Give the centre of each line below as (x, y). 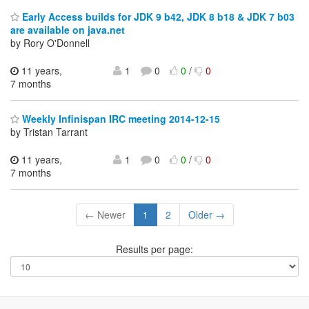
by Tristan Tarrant (49, 132)
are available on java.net (68, 29)
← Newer (105, 215)
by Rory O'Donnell (50, 42)
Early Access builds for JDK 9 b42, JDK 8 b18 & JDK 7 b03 (157, 16)
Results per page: (154, 249)
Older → (206, 215)
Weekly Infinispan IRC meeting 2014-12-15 (120, 119)
